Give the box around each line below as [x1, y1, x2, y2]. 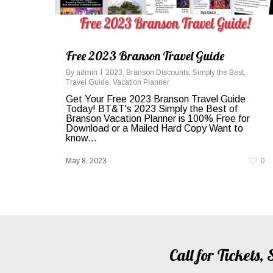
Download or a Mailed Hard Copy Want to [66, 123, 243, 134]
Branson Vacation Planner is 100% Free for [66, 113, 250, 124]
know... [66, 133, 97, 144]
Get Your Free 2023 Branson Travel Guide [66, 94, 246, 105]
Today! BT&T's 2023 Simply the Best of [66, 104, 238, 115]
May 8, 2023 [66, 157, 107, 166]
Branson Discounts [126, 68, 189, 77]
